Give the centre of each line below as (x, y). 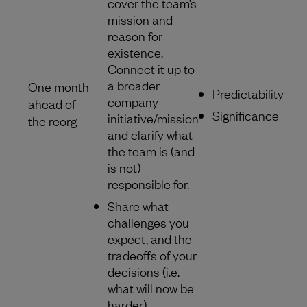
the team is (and (151, 150)
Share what (138, 205)
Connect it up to (151, 68)
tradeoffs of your (152, 255)
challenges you (148, 222)
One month (59, 86)
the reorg (52, 120)
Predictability (248, 93)
